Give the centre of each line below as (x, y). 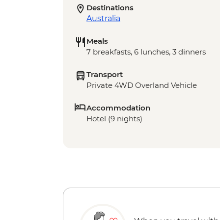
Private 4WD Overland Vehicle (142, 85)
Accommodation (118, 108)
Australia (103, 19)
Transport (105, 75)
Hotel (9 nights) (114, 119)
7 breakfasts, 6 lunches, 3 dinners (146, 52)
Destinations (110, 8)
